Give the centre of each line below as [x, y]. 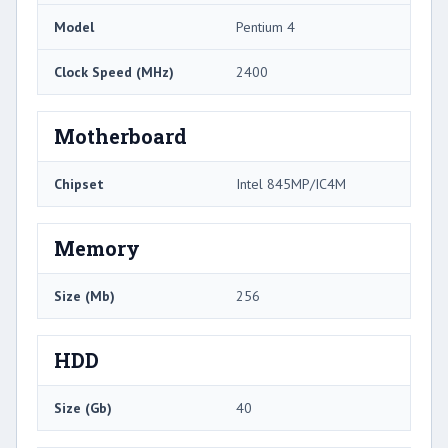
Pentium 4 [265, 26]
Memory [97, 247]
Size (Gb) [83, 407]
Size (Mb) [84, 295]
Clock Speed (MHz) [114, 71]
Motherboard [120, 135]
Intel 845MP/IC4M [291, 183]
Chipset [79, 183]
